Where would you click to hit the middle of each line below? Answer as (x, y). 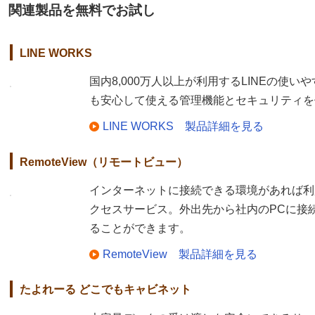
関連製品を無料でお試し (82, 10)
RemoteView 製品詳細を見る (180, 255)
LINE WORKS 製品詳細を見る (183, 127)
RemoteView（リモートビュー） (104, 162)
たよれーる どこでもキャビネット (105, 290)
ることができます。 (140, 229)
